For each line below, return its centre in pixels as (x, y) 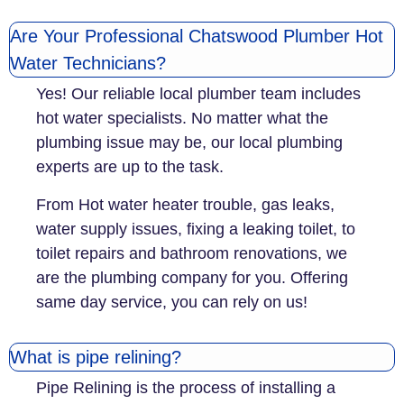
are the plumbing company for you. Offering (192, 277)
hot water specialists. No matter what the (182, 119)
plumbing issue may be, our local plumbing (189, 143)
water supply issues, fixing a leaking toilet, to (196, 229)
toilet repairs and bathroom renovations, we (192, 253)
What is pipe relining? (96, 357)
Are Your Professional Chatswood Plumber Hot (197, 37)
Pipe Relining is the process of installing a (186, 387)
